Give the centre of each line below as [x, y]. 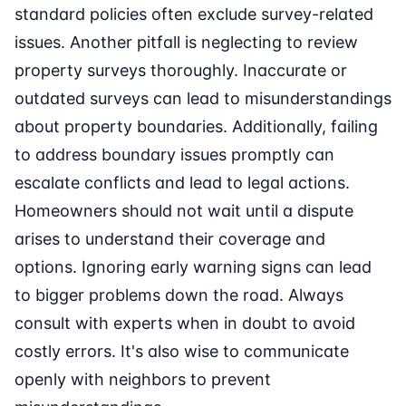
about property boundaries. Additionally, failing [196, 127]
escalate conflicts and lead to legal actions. [182, 183]
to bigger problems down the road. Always [179, 295]
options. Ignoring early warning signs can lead [193, 267]
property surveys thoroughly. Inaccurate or [181, 71]
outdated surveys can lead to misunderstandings [203, 99]
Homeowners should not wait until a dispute [184, 211]
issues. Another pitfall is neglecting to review [186, 43]
